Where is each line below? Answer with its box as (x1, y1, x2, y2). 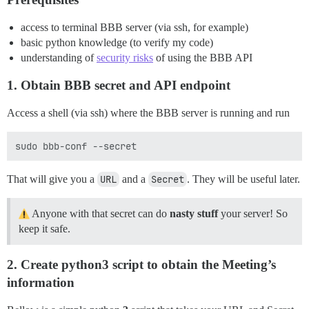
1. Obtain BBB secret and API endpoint (7, 77, 230, 92)
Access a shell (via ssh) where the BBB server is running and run (7, 106, 290, 119)
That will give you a (7, 172, 97, 185)
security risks (97, 51, 153, 63)
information (7, 275, 74, 290)
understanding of (21, 51, 97, 63)
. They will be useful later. (187, 172, 300, 185)
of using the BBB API (153, 51, 252, 63)
